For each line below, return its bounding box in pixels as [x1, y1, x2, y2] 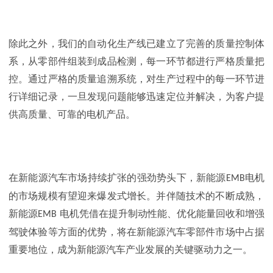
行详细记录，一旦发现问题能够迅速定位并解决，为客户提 [9, 91, 264, 102]
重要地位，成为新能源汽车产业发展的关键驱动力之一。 [9, 244, 252, 255]
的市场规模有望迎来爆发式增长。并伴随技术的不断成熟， [9, 191, 264, 202]
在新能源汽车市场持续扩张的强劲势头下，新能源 [9, 172, 226, 183]
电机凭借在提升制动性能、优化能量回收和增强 [60, 208, 264, 219]
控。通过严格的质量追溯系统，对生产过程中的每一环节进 [9, 73, 264, 84]
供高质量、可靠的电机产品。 [9, 108, 135, 119]
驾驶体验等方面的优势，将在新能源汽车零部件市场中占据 [9, 227, 264, 238]
